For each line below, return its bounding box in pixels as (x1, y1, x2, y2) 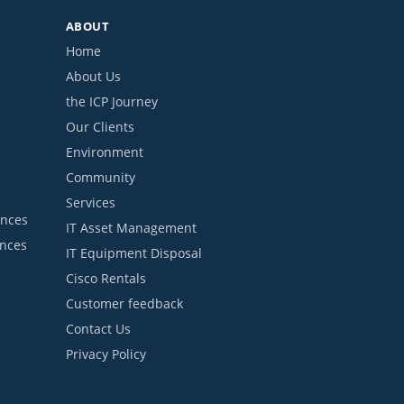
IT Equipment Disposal (66, 244, 202, 262)
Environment (66, 143, 143, 161)
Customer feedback (66, 295, 183, 313)
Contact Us (66, 320, 131, 338)
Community (66, 169, 135, 187)
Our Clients (66, 118, 134, 136)
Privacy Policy (66, 345, 146, 363)
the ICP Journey (66, 93, 158, 111)
